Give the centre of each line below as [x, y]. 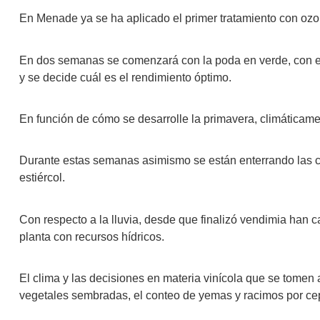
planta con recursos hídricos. [92, 236]
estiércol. [42, 178]
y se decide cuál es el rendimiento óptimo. [125, 77]
